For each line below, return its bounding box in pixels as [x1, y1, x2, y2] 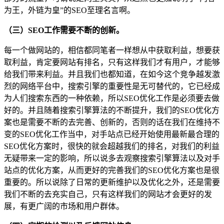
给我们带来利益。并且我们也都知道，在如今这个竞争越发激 [4, 69, 220, 78]
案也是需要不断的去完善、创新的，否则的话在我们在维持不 [4, 117, 220, 126]
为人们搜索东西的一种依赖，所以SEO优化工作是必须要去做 [4, 93, 219, 102]
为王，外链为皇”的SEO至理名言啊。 [4, 5, 135, 14]
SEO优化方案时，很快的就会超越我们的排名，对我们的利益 [4, 141, 219, 150]
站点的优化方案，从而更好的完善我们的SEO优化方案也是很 [4, 165, 219, 174]
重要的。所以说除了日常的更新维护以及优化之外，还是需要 [4, 177, 220, 186]
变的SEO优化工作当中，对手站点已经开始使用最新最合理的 [4, 129, 219, 138]
